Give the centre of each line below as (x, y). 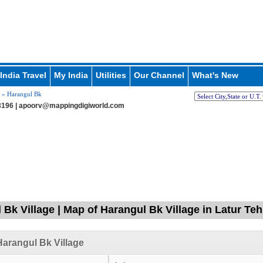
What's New (215, 75)
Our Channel (159, 75)
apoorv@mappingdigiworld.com (71, 106)
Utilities (111, 75)
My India (71, 75)
